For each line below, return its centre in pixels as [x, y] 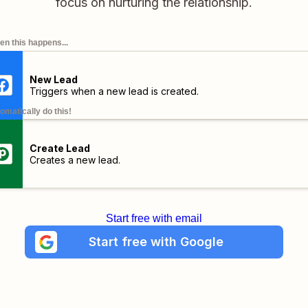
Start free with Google [156, 242]
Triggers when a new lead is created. [114, 91]
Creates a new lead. [75, 160]
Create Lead [59, 148]
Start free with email [154, 218]
